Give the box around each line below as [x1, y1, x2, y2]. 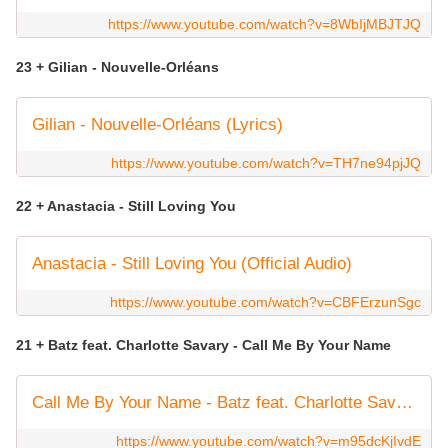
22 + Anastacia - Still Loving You [16, 198, 236, 215]
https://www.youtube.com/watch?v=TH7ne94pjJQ [111, 155, 421, 172]
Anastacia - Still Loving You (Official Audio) [32, 254, 352, 274]
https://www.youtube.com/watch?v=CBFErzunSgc [110, 294, 421, 311]
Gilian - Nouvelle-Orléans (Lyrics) [32, 115, 283, 135]
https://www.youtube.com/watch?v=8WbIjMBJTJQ [108, 16, 421, 33]
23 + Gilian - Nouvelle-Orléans [16, 59, 223, 76]
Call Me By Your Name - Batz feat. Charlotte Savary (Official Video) [396, 393, 413, 413]
